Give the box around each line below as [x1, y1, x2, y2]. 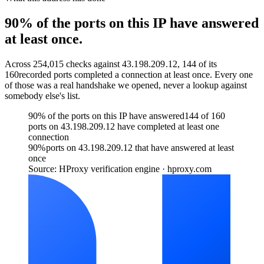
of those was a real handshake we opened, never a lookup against [5, 80, 247, 90]
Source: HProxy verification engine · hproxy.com [28, 163, 212, 174]
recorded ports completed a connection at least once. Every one [19, 69, 253, 80]
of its [196, 58, 217, 69]
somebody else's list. [5, 90, 80, 101]
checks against [64, 58, 120, 69]
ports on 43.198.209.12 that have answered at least [45, 142, 234, 153]
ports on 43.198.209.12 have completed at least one [28, 121, 219, 131]
